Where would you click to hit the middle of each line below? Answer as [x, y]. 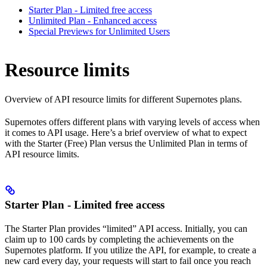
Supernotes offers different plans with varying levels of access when [132, 122]
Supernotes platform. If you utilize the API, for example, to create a [131, 250]
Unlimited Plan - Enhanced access [93, 21]
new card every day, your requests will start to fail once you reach [128, 260]
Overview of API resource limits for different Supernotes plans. [123, 99]
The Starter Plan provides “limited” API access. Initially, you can [126, 228]
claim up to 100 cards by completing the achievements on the [119, 239]
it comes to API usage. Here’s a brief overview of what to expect [126, 132]
